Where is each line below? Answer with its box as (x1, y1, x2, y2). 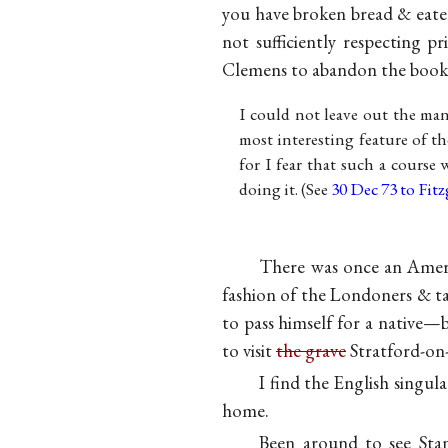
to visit (222, 338, 276, 364)
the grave (276, 338, 346, 364)
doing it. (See (239, 177, 332, 200)
